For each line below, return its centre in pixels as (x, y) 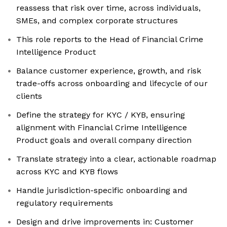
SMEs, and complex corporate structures (97, 21)
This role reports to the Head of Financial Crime (110, 40)
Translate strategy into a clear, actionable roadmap (116, 159)
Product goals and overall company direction (104, 140)
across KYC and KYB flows (67, 172)
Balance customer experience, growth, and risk (109, 71)
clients (29, 96)
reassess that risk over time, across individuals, (108, 8)
